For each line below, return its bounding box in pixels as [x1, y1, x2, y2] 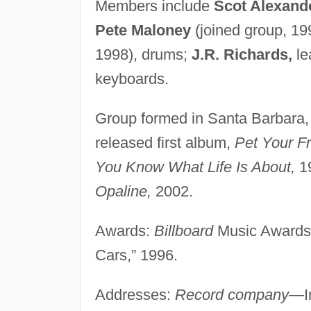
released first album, [94, 133, 235, 151]
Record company [174, 285, 289, 303]
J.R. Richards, [191, 45, 292, 63]
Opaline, [94, 182, 151, 200]
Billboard [153, 221, 213, 239]
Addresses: [94, 285, 175, 303]
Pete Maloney [94, 21, 191, 39]
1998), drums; [94, 45, 192, 63]
